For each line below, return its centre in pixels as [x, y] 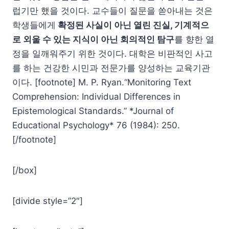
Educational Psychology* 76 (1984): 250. [96, 125]
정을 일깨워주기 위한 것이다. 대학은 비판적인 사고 [112, 54]
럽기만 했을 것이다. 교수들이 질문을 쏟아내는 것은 [112, 11]
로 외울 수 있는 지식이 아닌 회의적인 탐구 [93, 40]
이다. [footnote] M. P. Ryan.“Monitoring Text [102, 83]
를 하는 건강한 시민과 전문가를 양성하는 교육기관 [111, 68]
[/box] [25, 170]
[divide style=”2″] [48, 201]
